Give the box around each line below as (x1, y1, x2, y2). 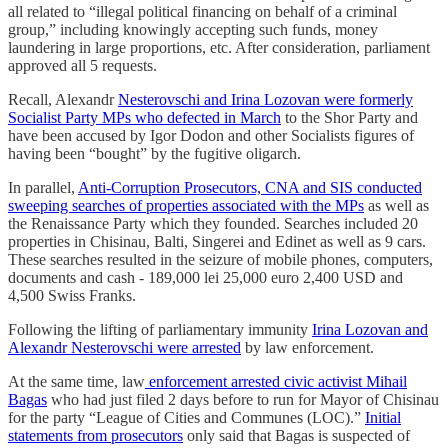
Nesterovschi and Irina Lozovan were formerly (118, 91, 413, 109)
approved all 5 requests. (8, 57, 157, 75)
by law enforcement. (241, 339, 374, 357)
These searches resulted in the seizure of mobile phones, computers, (8, 251, 433, 269)
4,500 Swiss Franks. (8, 287, 136, 305)
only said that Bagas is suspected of (183, 427, 410, 445)
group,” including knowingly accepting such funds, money (8, 21, 378, 39)
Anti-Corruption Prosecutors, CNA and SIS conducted (78, 179, 422, 197)
